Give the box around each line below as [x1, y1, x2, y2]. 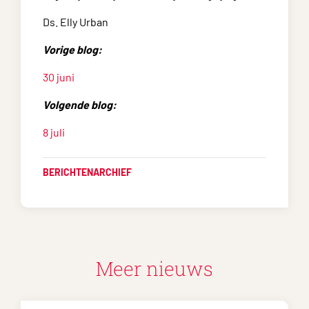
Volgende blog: [43, 98, 117, 111]
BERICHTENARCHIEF [43, 166, 132, 178]
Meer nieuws [96, 256, 213, 281]
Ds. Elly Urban [43, 15, 108, 28]
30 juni [43, 70, 74, 83]
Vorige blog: [43, 43, 102, 56]
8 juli [43, 126, 65, 139]
